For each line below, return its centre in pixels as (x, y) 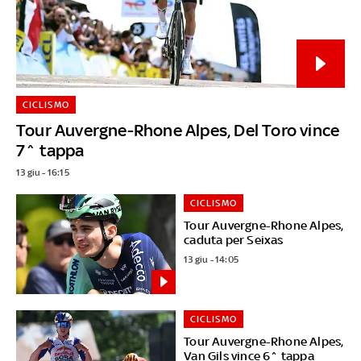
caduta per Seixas (234, 239)
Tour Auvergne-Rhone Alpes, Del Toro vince (178, 130)
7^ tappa (50, 150)
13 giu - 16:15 (42, 172)
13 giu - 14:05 (212, 259)
